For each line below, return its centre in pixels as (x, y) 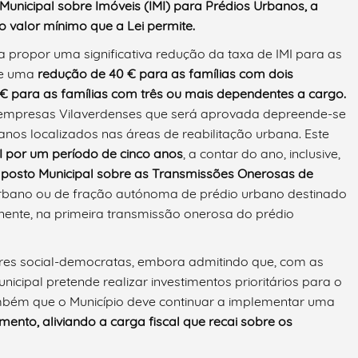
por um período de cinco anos (94, 154)
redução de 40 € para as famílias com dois (165, 74)
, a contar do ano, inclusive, (262, 154)
